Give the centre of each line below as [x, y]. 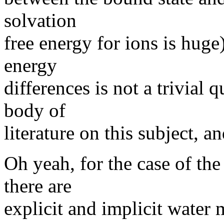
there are [38, 185]
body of [35, 110]
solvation [40, 20]
